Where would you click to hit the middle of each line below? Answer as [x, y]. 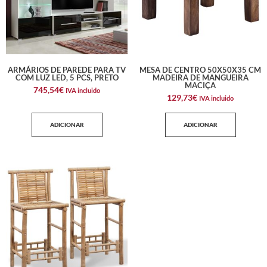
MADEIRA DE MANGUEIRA [200, 78]
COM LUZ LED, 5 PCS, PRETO [67, 78]
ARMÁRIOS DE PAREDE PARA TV [67, 70]
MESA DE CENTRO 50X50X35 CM [200, 70]
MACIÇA [200, 86]
